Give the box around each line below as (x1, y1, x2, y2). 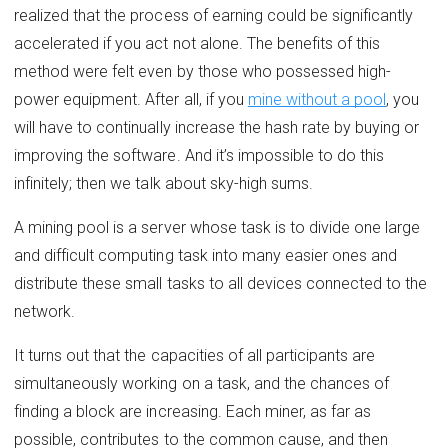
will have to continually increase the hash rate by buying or (14, 117, 420, 137)
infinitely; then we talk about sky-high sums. (14, 173, 314, 193)
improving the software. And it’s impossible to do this (14, 145, 385, 165)
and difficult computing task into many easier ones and (14, 245, 398, 265)
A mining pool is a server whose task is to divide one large (14, 217, 421, 237)
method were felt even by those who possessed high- (14, 61, 392, 81)
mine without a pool (247, 89, 387, 109)
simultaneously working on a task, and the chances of (14, 373, 390, 393)
